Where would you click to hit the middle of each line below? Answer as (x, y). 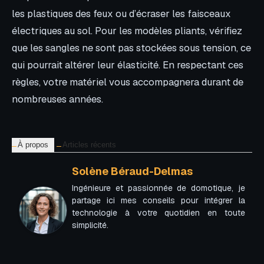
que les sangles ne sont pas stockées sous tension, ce (131, 48)
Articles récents (89, 145)
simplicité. (90, 225)
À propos (33, 145)
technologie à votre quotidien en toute (159, 213)
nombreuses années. (57, 99)
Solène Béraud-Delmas (132, 171)
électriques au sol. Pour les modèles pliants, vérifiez (127, 31)
